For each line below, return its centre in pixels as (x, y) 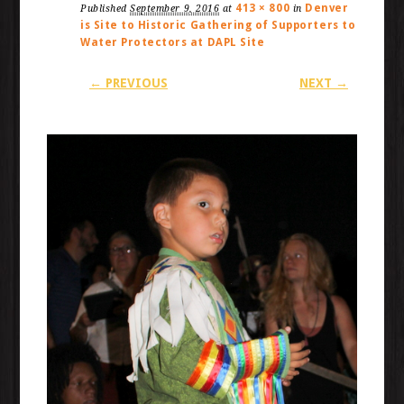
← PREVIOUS (129, 83)
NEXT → (323, 83)
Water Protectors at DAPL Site (173, 42)
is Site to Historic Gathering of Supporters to (218, 25)
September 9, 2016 (175, 8)
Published (106, 8)
